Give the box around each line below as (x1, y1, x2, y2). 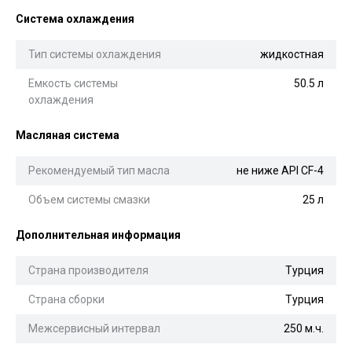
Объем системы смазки (28, 192, 150, 206)
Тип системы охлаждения (28, 47, 161, 60)
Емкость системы (28, 76, 118, 90)
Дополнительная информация (16, 228, 181, 241)
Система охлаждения (16, 12, 134, 25)
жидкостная (260, 47, 324, 60)
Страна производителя (28, 263, 148, 277)
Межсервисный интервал (28, 321, 160, 335)
